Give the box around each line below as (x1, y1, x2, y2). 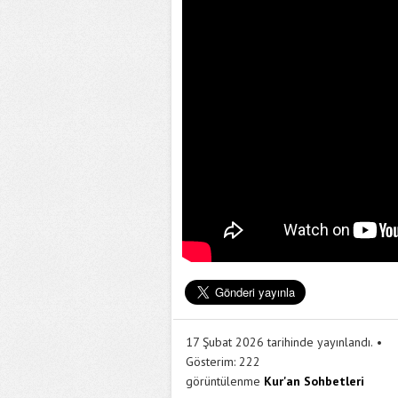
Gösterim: (186, 354, 235, 370)
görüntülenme (186, 373, 260, 389)
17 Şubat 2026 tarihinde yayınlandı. (186, 334, 373, 350)
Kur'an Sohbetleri (264, 373, 364, 389)
